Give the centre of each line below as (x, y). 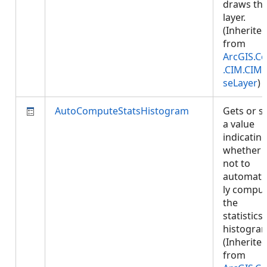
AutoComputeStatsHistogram (122, 111)
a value (239, 124)
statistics (243, 216)
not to (237, 163)
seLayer (240, 83)
